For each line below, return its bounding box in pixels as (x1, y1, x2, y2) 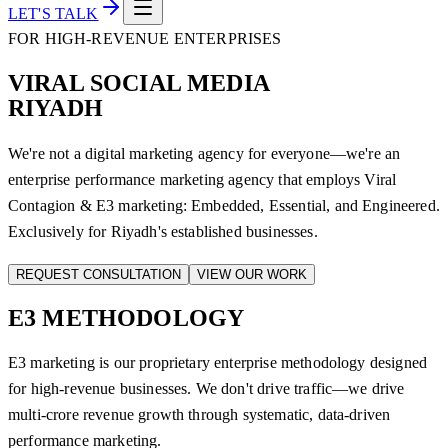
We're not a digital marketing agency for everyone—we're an (8, 144, 401, 162)
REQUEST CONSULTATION (16, 266, 181, 282)
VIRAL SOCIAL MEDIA (8, 69, 270, 96)
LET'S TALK (8, 4, 99, 22)
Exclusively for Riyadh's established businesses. (8, 222, 318, 240)
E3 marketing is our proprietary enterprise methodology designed (8, 354, 428, 372)
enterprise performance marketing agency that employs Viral (8, 170, 397, 188)
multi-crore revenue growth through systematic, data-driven (8, 406, 391, 424)
